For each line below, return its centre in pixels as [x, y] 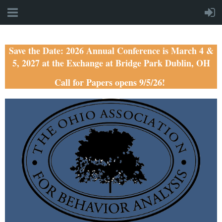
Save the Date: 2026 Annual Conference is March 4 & [111, 51]
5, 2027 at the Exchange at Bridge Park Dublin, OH [111, 63]
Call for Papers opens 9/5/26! [111, 82]
